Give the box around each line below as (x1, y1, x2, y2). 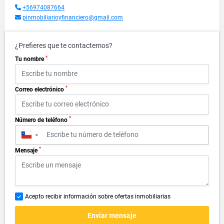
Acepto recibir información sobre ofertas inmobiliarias (25, 192, 170, 200)
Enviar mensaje (87, 211, 136, 220)
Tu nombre (15, 55, 45, 62)
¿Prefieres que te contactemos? (15, 41, 112, 49)
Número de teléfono (15, 116, 69, 123)
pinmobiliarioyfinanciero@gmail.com (22, 14, 123, 21)
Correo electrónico (15, 85, 65, 93)
